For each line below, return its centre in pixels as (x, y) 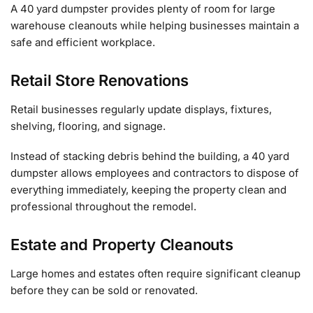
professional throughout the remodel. (103, 207)
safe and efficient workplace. (83, 43)
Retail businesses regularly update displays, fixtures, (141, 109)
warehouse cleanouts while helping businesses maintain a (155, 26)
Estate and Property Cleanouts (122, 244)
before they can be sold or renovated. (104, 290)
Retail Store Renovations (100, 80)
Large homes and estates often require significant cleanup (155, 273)
